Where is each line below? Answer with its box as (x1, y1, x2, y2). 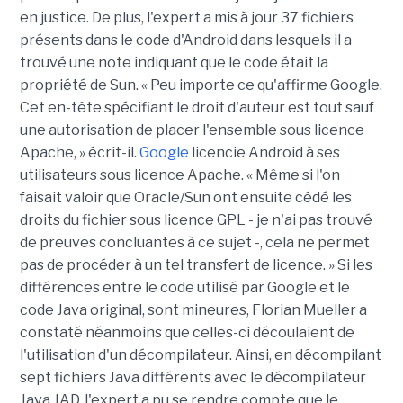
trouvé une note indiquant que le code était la (19, 54, 328, 71)
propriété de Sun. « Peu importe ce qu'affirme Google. (19, 76, 382, 94)
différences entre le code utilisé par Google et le (19, 279, 350, 296)
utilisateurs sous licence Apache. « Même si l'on (19, 166, 340, 184)
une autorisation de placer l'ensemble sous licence (19, 121, 364, 139)
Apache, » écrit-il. (19, 144, 139, 161)
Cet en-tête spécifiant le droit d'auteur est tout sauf (19, 99, 374, 116)
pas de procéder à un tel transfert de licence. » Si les (19, 256, 372, 273)
